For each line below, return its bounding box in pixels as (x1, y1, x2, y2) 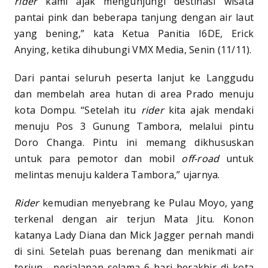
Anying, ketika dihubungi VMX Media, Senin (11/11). (14, 43, 252, 57)
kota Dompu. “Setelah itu (14, 103, 141, 117)
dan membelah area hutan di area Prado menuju (14, 87, 254, 101)
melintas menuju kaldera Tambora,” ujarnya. (14, 168, 220, 182)
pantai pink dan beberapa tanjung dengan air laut (14, 11, 254, 25)
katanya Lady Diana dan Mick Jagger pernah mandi (14, 229, 254, 242)
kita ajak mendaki (163, 103, 254, 117)
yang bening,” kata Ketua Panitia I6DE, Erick (14, 27, 254, 41)
